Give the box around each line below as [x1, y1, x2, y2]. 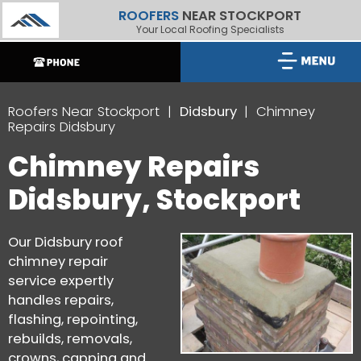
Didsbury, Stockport [8, 180, 301, 219]
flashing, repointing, [8, 309, 138, 329]
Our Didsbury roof [8, 232, 123, 251]
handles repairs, [8, 290, 114, 309]
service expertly [8, 271, 114, 290]
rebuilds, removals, [8, 329, 132, 348]
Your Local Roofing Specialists [135, 23, 284, 36]
